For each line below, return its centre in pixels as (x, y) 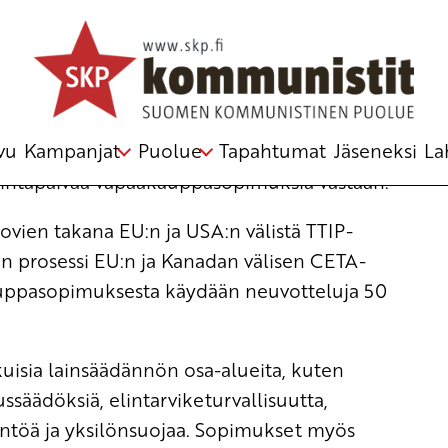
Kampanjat (72, 151)
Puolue (169, 151)
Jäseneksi (375, 151)
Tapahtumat (273, 151)
